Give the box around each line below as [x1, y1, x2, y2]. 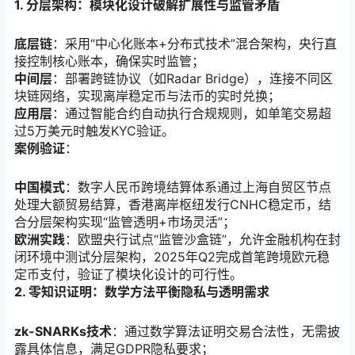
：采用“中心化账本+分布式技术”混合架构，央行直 [52, 36, 337, 52]
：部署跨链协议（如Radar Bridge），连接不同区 [52, 71, 333, 87]
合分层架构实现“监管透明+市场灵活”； [14, 214, 235, 231]
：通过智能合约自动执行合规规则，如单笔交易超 [52, 105, 331, 122]
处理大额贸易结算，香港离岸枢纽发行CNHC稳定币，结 [14, 197, 331, 213]
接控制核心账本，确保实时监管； [14, 53, 204, 70]
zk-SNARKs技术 [14, 323, 112, 339]
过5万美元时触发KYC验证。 [14, 123, 174, 139]
